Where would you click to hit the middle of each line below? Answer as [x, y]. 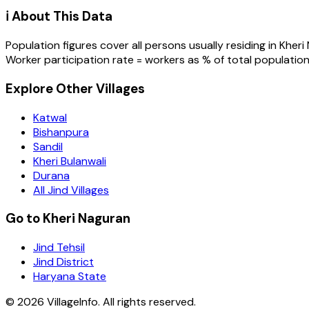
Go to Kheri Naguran [68, 219]
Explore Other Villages [75, 88]
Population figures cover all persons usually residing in [142, 46]
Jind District [63, 261]
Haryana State [70, 276]
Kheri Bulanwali [70, 161]
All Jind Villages [71, 190]
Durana [51, 175]
